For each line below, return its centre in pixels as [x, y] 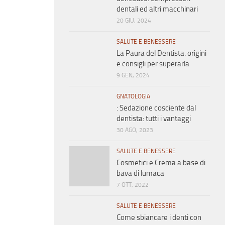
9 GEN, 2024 [133, 76]
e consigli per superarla [153, 64]
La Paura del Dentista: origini [161, 53]
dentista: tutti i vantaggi [154, 119]
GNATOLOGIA [133, 97]
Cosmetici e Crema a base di [161, 163]
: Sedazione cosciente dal [156, 108]
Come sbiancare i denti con [159, 218]
